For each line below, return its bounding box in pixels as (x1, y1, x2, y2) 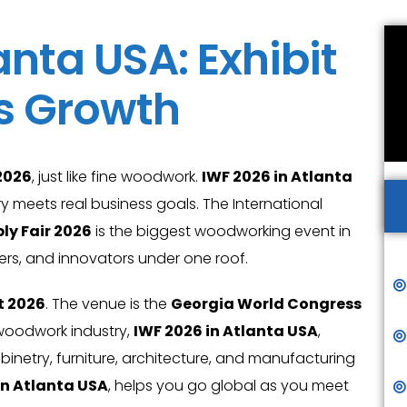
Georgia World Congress (171, 293, 362, 314)
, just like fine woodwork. (32, 166, 202, 187)
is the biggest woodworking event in (92, 221, 351, 242)
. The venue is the (45, 293, 171, 314)
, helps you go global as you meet (108, 375, 349, 396)
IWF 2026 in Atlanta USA (134, 321, 318, 342)
